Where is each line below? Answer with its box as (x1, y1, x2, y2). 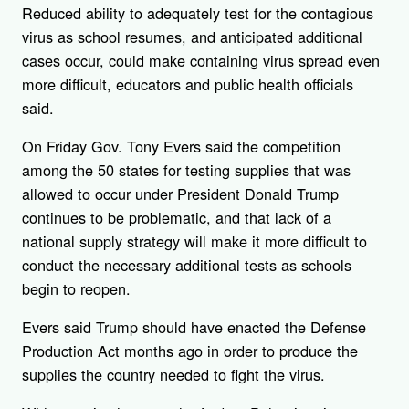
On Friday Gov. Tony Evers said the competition (22, 134, 341, 157)
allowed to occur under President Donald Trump (22, 182, 339, 204)
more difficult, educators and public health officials (22, 72, 353, 95)
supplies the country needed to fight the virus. (22, 363, 330, 386)
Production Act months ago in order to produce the (22, 340, 358, 362)
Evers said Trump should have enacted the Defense (22, 316, 366, 339)
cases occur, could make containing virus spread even (22, 48, 380, 71)
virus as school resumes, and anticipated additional (22, 25, 362, 47)
